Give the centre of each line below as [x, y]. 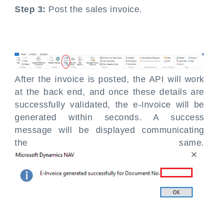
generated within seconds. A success [109, 117]
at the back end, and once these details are [109, 92]
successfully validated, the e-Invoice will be [109, 104]
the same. [109, 142]
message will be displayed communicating [109, 130]
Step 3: [30, 10]
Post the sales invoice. [94, 10]
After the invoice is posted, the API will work [109, 79]
